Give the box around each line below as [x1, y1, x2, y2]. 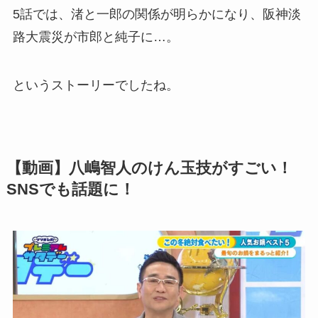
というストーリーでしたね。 [12, 78, 179, 93]
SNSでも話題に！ [6, 181, 135, 199]
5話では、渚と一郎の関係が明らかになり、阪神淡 [12, 7, 301, 22]
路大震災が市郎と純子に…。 [12, 30, 179, 45]
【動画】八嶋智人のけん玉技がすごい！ [6, 160, 292, 177]
